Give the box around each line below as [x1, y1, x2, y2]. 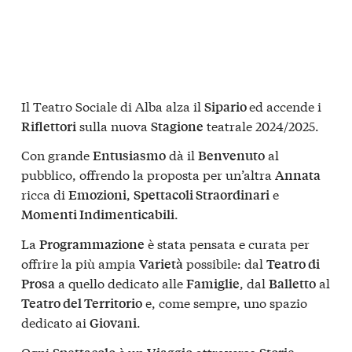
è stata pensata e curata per [145, 234, 310, 253]
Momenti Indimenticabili [21, 205, 174, 224]
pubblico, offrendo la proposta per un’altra [21, 165, 275, 184]
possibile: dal [183, 254, 266, 273]
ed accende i [249, 96, 321, 115]
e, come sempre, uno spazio [142, 293, 307, 312]
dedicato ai [21, 313, 90, 332]
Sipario [204, 97, 249, 115]
